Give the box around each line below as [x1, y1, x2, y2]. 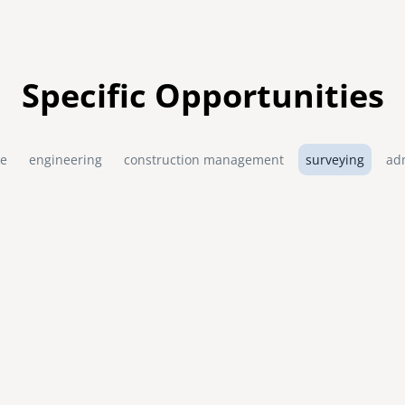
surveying [306, 151, 364, 169]
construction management [124, 151, 284, 169]
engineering [29, 151, 102, 169]
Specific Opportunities [21, 72, 384, 118]
